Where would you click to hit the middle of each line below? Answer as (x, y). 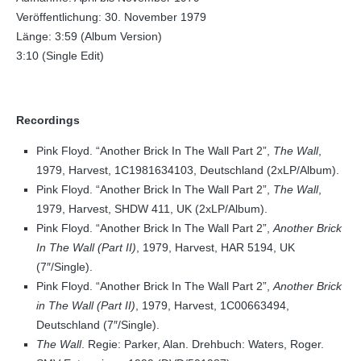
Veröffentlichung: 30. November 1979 (111, 17)
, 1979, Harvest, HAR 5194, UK (216, 247)
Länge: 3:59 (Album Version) (89, 36)
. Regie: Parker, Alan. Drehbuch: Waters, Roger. (203, 344)
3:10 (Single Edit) (60, 56)
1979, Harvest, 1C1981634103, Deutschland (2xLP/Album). (188, 170)
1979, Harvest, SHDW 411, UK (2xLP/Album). (152, 209)
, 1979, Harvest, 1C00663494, (212, 305)
